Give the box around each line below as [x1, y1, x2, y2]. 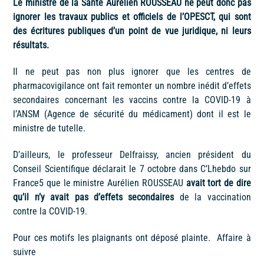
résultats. [13, 39, 49, 51]
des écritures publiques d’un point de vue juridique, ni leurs [13, 25, 251, 37]
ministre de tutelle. [13, 123, 86, 134]
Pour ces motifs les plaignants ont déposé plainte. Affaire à [13, 232, 251, 243]
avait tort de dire [186, 177, 251, 189]
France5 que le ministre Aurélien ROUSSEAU [13, 177, 186, 189]
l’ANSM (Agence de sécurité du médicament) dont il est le [13, 108, 251, 120]
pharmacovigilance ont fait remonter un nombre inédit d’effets [13, 80, 251, 92]
